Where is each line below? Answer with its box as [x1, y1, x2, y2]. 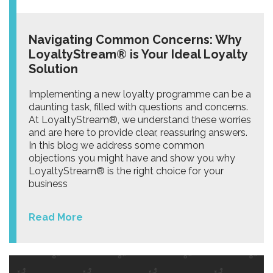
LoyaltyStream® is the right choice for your [29, 165, 224, 177]
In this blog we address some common [29, 139, 204, 151]
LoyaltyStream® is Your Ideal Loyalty [29, 46, 247, 62]
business [29, 177, 68, 190]
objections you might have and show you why [29, 152, 235, 164]
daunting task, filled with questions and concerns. [29, 101, 248, 113]
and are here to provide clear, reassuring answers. [29, 126, 247, 138]
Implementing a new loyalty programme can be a [29, 88, 251, 100]
